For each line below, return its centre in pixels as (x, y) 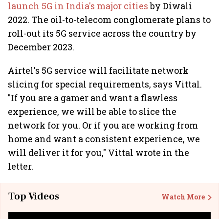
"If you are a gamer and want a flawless (93, 98)
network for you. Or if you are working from (103, 125)
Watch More (183, 197)
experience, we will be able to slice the (92, 111)
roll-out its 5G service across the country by (102, 33)
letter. (21, 166)
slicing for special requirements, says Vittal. (105, 84)
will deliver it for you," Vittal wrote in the (99, 153)
